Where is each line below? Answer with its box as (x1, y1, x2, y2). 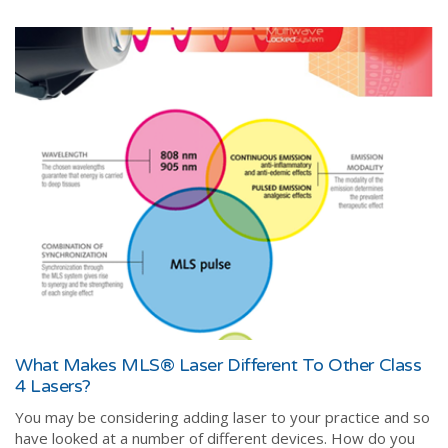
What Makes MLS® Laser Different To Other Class (15, 354, 422, 377)
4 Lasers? (15, 375, 91, 398)
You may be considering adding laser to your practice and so (15, 407, 430, 428)
